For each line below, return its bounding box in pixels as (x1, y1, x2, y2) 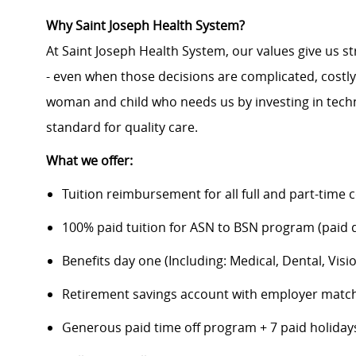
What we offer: (46, 152, 133, 170)
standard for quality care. (46, 118, 201, 137)
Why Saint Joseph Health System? (46, 17, 245, 35)
